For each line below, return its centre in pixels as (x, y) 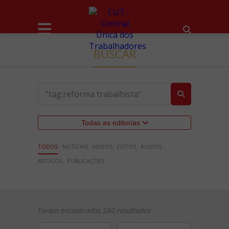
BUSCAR (114, 54)
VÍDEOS (102, 146)
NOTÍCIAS (75, 146)
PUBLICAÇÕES (86, 161)
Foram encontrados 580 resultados (94, 210)
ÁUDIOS (151, 146)
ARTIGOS (50, 161)
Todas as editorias (111, 123)
